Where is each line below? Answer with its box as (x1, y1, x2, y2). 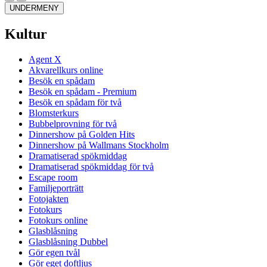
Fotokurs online (29, 215, 88, 225)
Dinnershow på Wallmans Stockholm (29, 139, 169, 150)
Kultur (5, 26, 47, 42)
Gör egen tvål (29, 247, 80, 257)
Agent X (29, 54, 61, 64)
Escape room (29, 172, 77, 182)
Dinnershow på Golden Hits (29, 129, 135, 139)
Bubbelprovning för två (29, 118, 117, 129)
